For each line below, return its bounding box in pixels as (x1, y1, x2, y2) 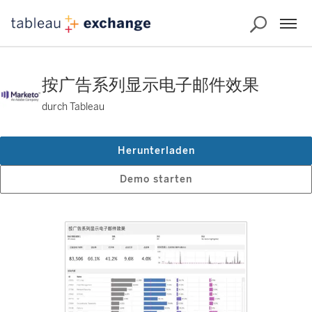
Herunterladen (117, 145, 195, 157)
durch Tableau (42, 101, 104, 113)
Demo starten (120, 173, 192, 185)
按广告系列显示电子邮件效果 (42, 75, 259, 95)
